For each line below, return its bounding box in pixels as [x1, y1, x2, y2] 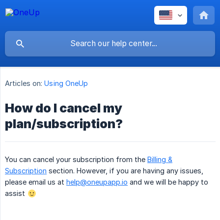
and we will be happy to [128, 178, 208, 187]
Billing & [147, 155, 172, 164]
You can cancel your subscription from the [5, 155, 147, 164]
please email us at [5, 178, 66, 187]
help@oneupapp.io [66, 178, 128, 187]
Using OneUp [44, 79, 88, 88]
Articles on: [5, 79, 43, 88]
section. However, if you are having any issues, [47, 166, 203, 175]
